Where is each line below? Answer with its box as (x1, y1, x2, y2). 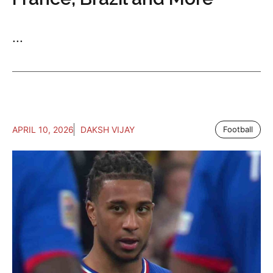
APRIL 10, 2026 (12, 124, 74, 135)
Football (223, 124, 253, 134)
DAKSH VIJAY (80, 124, 135, 135)
